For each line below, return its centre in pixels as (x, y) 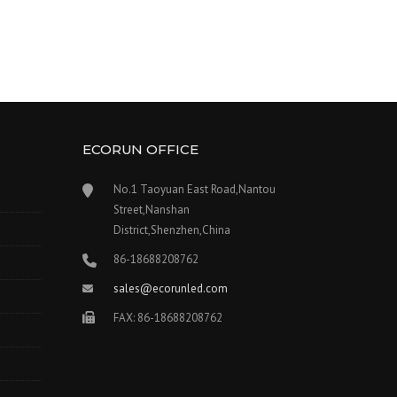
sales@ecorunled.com (170, 288)
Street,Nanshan (151, 210)
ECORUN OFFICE (140, 149)
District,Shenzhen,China (171, 230)
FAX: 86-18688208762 (167, 318)
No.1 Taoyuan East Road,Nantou (194, 189)
